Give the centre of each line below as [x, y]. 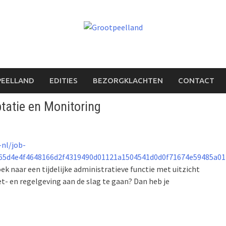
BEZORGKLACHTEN [128, 80]
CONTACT [196, 80]
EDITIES [64, 80]
